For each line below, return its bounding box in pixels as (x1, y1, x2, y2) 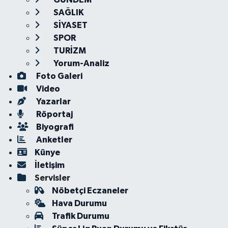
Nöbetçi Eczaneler (51, 186, 128, 195)
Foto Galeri (34, 72, 82, 80)
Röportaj (34, 110, 73, 119)
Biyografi (34, 123, 74, 131)
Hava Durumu (51, 199, 107, 208)
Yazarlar (34, 97, 71, 106)
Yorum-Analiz (51, 59, 109, 68)
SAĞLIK (51, 8, 84, 17)
